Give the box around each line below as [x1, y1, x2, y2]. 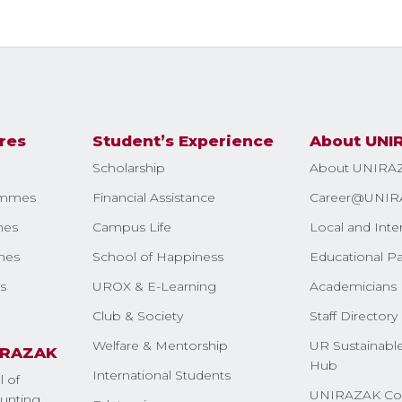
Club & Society [92, 307, 184, 324]
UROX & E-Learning [92, 277, 217, 294]
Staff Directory [309, 307, 398, 324]
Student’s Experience [92, 131, 275, 150]
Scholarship [92, 159, 166, 176]
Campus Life [92, 218, 172, 235]
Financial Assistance [92, 188, 216, 205]
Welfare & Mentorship [92, 336, 229, 354]
